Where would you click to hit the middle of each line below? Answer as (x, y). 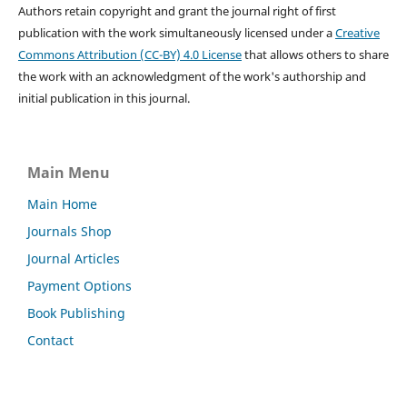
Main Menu (69, 173)
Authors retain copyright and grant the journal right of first (177, 11)
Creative (357, 33)
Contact (50, 341)
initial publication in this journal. (104, 99)
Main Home (62, 204)
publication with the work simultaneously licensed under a (176, 33)
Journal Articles (74, 259)
